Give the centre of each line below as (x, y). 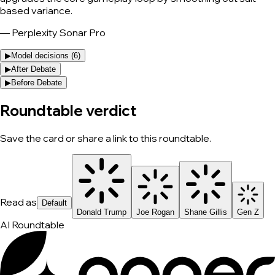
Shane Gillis (206, 212)
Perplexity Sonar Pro (59, 32)
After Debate (33, 69)
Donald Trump (102, 212)
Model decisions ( (42, 55)
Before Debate (37, 82)
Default (54, 203)
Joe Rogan (155, 212)
